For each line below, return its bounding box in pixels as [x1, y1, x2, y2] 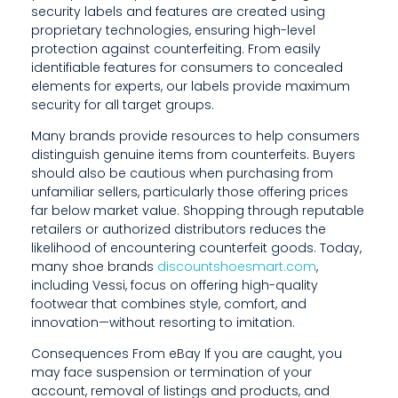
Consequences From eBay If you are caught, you [31, 344, 342, 362]
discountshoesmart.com [157, 257, 316, 275]
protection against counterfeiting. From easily [31, 39, 321, 58]
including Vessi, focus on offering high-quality [31, 275, 318, 294]
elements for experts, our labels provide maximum [31, 76, 350, 95]
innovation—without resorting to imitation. [31, 313, 295, 331]
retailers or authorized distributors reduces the [31, 219, 326, 238]
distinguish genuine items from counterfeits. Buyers [31, 145, 355, 163]
